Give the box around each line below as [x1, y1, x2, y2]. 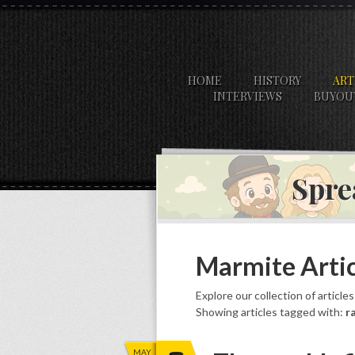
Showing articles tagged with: [196, 305, 345, 319]
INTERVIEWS [213, 89, 282, 104]
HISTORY [254, 73, 301, 88]
